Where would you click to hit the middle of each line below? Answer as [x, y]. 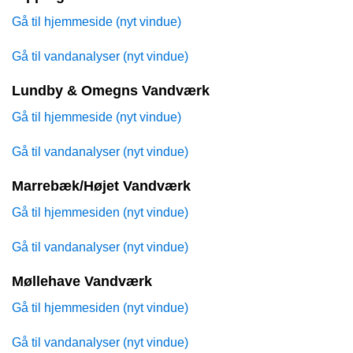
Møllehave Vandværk [82, 282]
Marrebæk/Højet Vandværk [101, 186]
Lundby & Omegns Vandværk [111, 91]
